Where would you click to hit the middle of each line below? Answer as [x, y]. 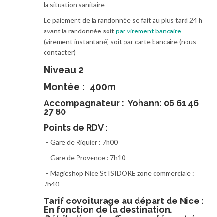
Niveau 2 [64, 70]
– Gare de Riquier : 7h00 [81, 142]
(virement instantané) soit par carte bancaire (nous [120, 42]
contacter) [60, 52]
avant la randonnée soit [80, 31]
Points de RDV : [76, 128]
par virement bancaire [148, 31]
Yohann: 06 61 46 [162, 103]
